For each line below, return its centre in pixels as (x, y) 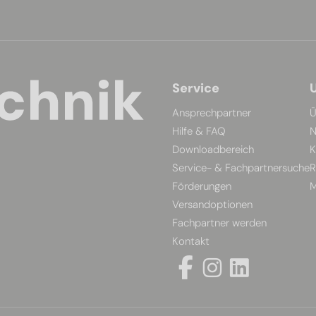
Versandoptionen (212, 205)
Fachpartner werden (219, 223)
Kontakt (191, 241)
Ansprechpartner (212, 113)
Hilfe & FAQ (199, 131)
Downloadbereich (213, 150)
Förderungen (202, 186)
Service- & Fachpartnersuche (241, 168)
